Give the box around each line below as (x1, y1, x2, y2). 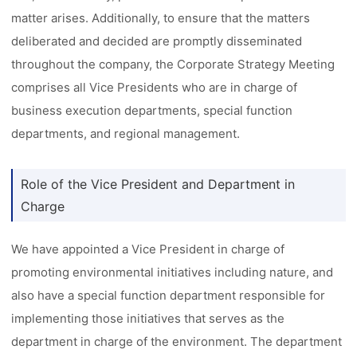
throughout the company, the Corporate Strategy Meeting (11, 57, 335, 72)
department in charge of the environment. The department (11, 334, 343, 349)
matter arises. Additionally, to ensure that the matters (11, 10, 311, 25)
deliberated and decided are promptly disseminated (11, 33, 303, 49)
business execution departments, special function (11, 103, 293, 118)
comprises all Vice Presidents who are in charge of (11, 80, 298, 95)
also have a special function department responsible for (11, 288, 326, 303)
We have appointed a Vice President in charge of (11, 241, 285, 257)
